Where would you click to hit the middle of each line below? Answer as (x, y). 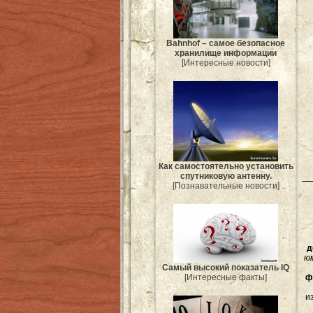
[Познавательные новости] (226, 186)
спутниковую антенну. (226, 176)
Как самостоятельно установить (226, 167)
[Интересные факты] (226, 278)
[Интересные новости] (226, 63)
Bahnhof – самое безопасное (226, 43)
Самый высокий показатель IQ (226, 268)
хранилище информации (226, 53)
